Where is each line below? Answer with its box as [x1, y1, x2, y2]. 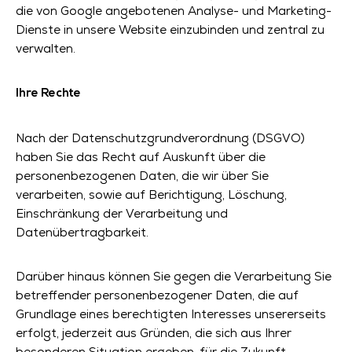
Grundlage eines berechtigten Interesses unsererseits [16, 306, 326, 321]
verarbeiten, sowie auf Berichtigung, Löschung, [16, 187, 287, 202]
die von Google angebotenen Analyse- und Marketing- [16, 3, 332, 18]
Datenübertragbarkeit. [16, 225, 148, 240]
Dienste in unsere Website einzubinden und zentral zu [16, 22, 324, 37]
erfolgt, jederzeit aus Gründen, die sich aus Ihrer [16, 325, 291, 340]
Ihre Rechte [16, 88, 81, 100]
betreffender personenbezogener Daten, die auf [16, 288, 299, 302]
